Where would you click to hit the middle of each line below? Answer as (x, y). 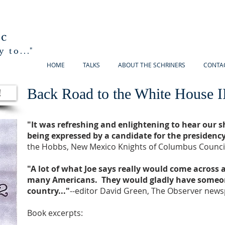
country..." (48, 191)
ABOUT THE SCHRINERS (152, 65)
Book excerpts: (55, 213)
